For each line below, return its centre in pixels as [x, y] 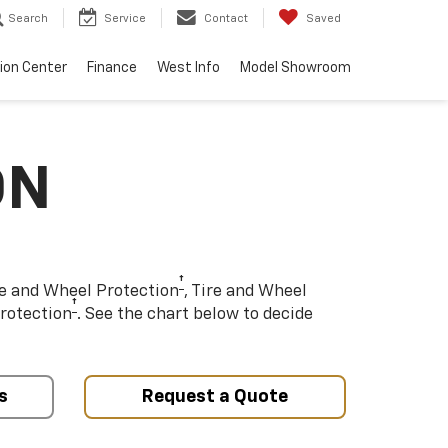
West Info [188, 68]
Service [125, 19]
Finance [112, 68]
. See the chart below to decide [195, 314]
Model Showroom [295, 68]
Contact [226, 19]
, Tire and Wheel [245, 291]
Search [28, 19]
